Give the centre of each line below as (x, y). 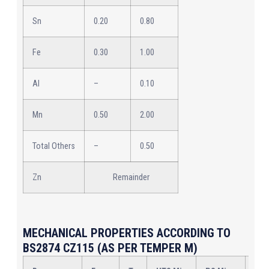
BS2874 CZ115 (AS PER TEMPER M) (110, 248)
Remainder (131, 178)
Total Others (54, 147)
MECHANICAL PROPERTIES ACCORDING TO (127, 233)
